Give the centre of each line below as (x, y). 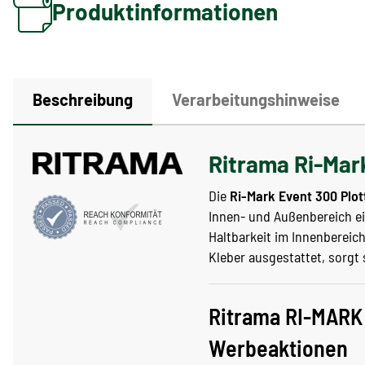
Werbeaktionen (278, 348)
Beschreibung (83, 99)
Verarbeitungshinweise (256, 99)
